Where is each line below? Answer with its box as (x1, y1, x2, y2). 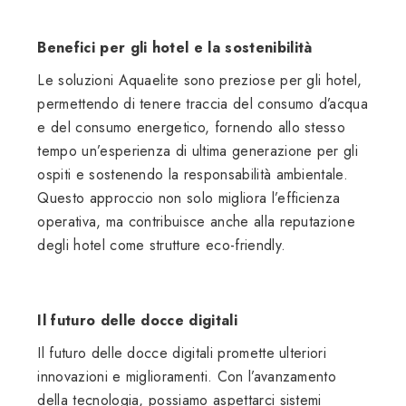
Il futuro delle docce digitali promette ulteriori (37, 343, 327, 364)
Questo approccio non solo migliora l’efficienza (37, 188, 341, 209)
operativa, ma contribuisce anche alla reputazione (37, 211, 356, 233)
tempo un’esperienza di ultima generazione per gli (37, 140, 359, 162)
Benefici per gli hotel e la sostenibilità (37, 37, 313, 59)
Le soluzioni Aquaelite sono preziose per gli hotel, (37, 70, 362, 92)
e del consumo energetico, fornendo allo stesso (37, 117, 346, 139)
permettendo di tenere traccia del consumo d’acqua (37, 93, 369, 115)
